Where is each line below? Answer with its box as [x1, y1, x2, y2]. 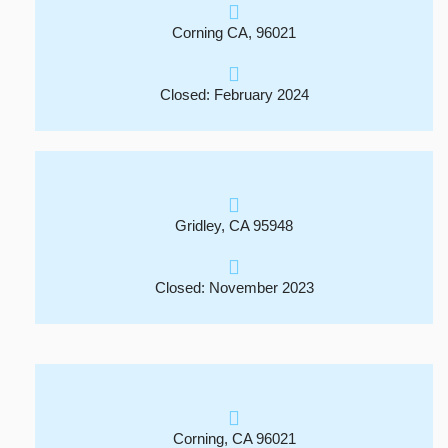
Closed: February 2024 [159, 86, 309, 103]
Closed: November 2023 [154, 279, 314, 296]
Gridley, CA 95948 [175, 217, 293, 234]
